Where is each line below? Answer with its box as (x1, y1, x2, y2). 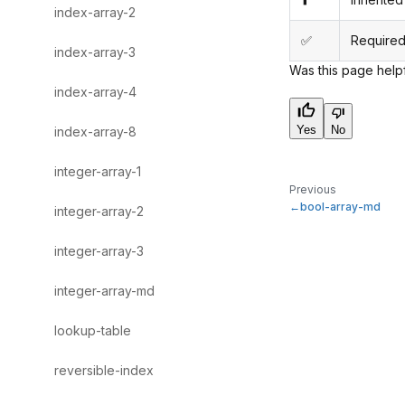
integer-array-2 (54, 203, 144, 219)
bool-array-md (300, 200, 381, 214)
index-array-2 (54, 5, 136, 20)
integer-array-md (54, 283, 155, 298)
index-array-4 (54, 84, 137, 99)
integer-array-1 (54, 164, 141, 179)
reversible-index (54, 363, 154, 378)
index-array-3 (54, 44, 136, 60)
